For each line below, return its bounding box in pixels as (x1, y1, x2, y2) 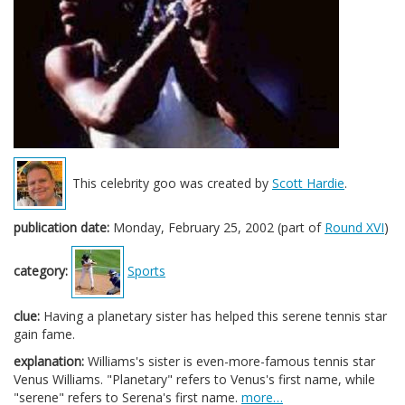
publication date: (14, 219, 109, 236)
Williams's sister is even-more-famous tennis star (84, 353, 375, 370)
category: (14, 261, 68, 279)
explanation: (14, 353, 84, 370)
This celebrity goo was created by (72, 174, 272, 192)
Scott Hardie (272, 174, 344, 192)
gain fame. (14, 325, 75, 343)
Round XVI (325, 219, 384, 236)
